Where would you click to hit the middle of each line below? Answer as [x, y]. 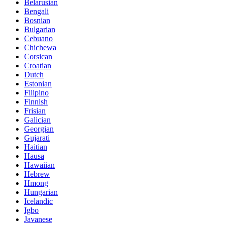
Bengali [36, 12]
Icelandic [38, 201]
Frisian [35, 111]
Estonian [38, 84]
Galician [37, 120]
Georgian [39, 129]
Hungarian [41, 192]
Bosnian [37, 21]
